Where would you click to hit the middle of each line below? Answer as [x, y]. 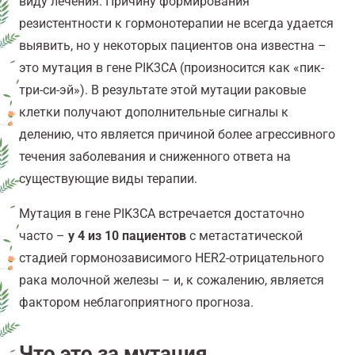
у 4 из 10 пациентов [127, 236]
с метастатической [244, 236]
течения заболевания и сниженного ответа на [155, 157]
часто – [44, 236]
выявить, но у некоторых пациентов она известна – [173, 46]
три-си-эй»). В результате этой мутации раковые [162, 90]
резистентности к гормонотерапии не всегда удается [176, 24]
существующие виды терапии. [108, 179]
